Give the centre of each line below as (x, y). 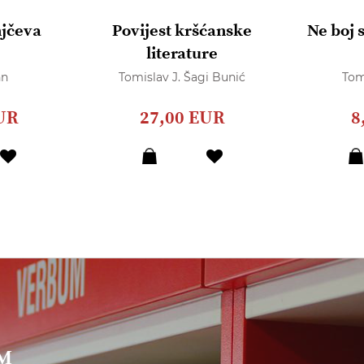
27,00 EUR (182, 119)
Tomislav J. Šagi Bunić (182, 78)
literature (182, 54)
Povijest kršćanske (182, 32)
